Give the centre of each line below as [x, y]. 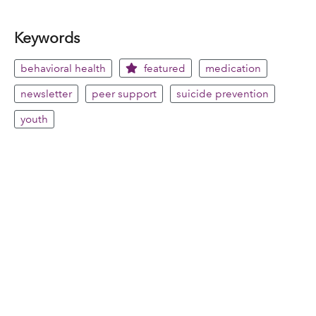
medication [233, 69]
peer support [124, 94]
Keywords [47, 38]
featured [163, 69]
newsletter [46, 94]
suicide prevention [223, 94]
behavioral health [63, 69]
